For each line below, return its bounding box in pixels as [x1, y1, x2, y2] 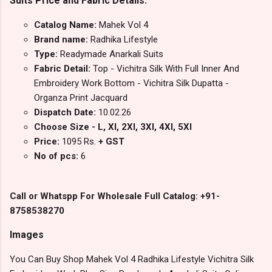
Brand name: [34, 34, 90, 46]
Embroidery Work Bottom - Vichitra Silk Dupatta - [34, 78, 229, 89]
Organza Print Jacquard [34, 92, 127, 104]
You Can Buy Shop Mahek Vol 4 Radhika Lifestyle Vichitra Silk [10, 254, 254, 265]
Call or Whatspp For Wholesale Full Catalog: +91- [10, 191, 220, 202]
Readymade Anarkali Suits [60, 49, 163, 60]
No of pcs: [34, 151, 81, 162]
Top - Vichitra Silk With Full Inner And [93, 63, 239, 75]
